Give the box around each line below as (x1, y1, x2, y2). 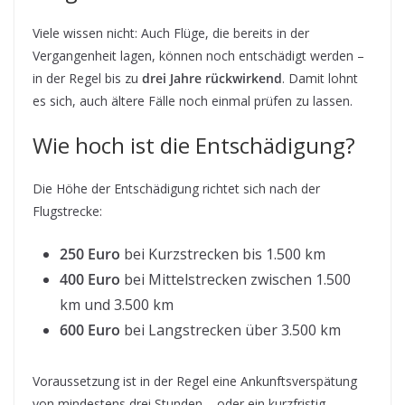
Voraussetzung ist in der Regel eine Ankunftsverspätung (33, 372, 357, 390)
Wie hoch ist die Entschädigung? (33, 129, 355, 160)
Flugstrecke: (33, 202, 102, 220)
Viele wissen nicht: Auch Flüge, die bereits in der (33, 24, 309, 42)
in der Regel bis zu (33, 69, 142, 87)
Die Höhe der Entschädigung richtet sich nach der (33, 179, 320, 197)
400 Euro (60, 268, 120, 289)
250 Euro (60, 243, 120, 264)
